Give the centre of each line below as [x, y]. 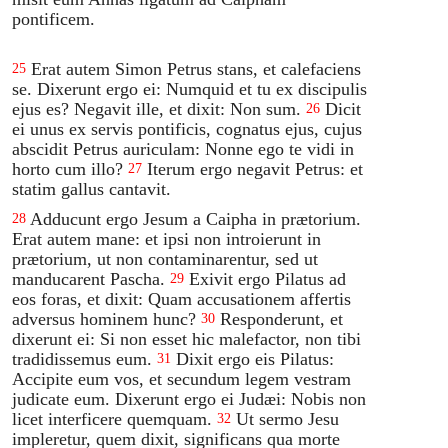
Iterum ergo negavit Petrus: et [255, 168]
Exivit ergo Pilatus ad [268, 278]
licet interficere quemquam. [112, 418]
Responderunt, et [282, 318]
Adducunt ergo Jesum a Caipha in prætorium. [196, 218]
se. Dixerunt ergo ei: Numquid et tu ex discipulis [190, 88]
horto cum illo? [68, 168]
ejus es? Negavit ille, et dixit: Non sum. [157, 108]
